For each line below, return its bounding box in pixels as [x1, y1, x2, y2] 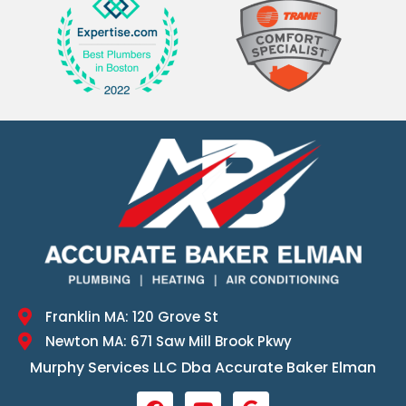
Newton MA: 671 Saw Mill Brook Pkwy [45, 332, 292, 352]
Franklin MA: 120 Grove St [45, 307, 218, 327]
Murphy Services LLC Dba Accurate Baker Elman [30, 357, 376, 379]
